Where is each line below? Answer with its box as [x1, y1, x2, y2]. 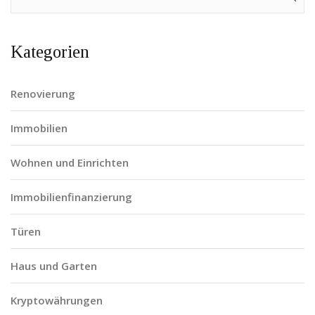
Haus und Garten [11, 259, 97, 274]
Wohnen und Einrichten [11, 155, 129, 170]
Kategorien [11, 42, 89, 62]
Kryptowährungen [11, 293, 103, 308]
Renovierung [11, 86, 75, 101]
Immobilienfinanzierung [11, 190, 132, 205]
